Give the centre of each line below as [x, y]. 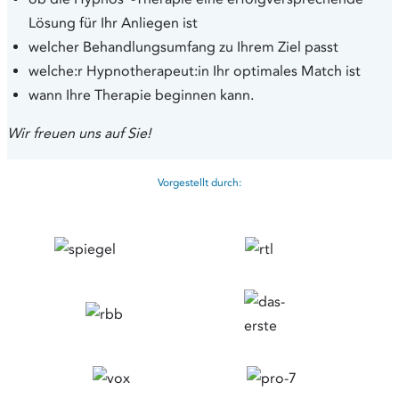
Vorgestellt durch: [199, 183]
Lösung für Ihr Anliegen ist [113, 23]
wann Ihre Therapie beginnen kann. [141, 95]
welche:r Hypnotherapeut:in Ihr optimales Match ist [195, 71]
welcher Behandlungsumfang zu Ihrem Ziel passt [183, 47]
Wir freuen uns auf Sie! [79, 134]
